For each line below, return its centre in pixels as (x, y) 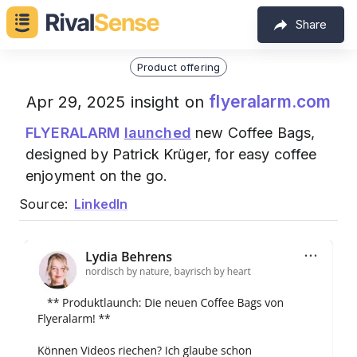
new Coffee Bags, (253, 133)
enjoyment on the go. (97, 176)
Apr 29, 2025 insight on (118, 102)
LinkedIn (101, 204)
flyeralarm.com (270, 102)
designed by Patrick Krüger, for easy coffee (171, 154)
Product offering (178, 67)
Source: (44, 204)
